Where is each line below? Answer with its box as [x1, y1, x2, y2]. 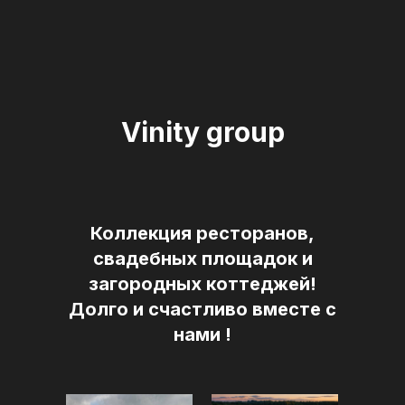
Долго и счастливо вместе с [69, 298, 336, 320]
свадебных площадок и [92, 248, 313, 269]
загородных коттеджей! [89, 273, 316, 295]
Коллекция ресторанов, [90, 222, 315, 244]
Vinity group [120, 116, 285, 148]
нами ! [174, 324, 231, 345]
